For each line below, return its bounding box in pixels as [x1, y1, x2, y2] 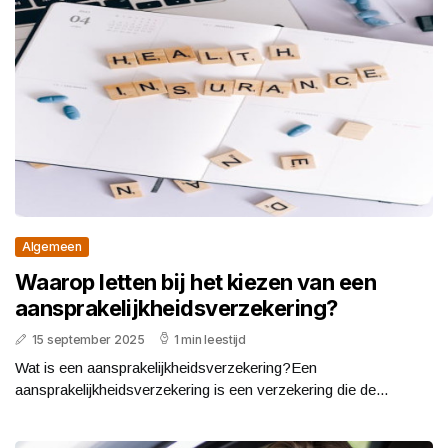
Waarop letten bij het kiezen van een [15, 268, 377, 295]
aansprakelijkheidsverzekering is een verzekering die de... [15, 380, 388, 398]
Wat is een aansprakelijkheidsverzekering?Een [15, 358, 317, 376]
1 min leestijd [174, 331, 246, 347]
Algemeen [22, 238, 82, 254]
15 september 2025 [31, 331, 145, 347]
